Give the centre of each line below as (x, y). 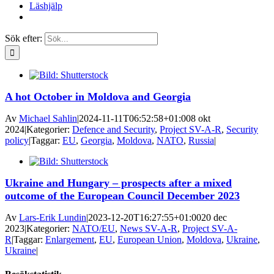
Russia (201, 140)
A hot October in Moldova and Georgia (98, 97)
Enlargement (70, 239)
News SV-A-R (149, 228)
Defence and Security (113, 129)
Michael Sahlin (48, 118)
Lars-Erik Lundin (53, 217)
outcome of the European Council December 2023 (122, 196)
